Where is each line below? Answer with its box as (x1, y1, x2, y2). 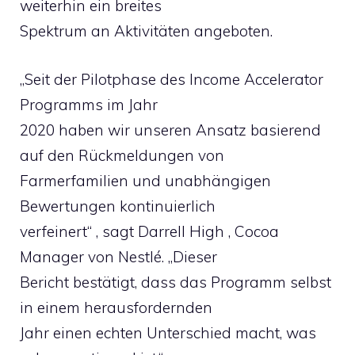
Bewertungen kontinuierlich (20, 196, 216, 216)
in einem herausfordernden (20, 297, 212, 317)
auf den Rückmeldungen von (20, 145, 224, 165)
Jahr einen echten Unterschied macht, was (20, 323, 316, 342)
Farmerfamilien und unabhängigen (20, 170, 271, 190)
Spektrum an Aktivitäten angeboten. (20, 21, 273, 40)
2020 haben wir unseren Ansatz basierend (20, 120, 321, 139)
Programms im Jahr (20, 94, 158, 114)
